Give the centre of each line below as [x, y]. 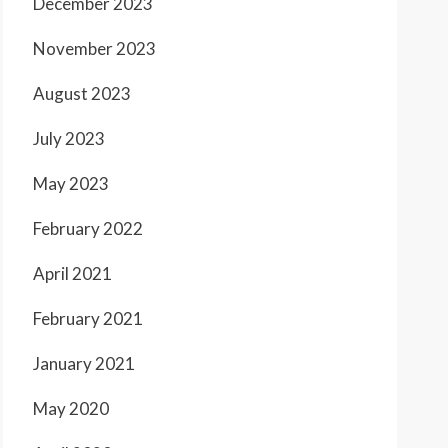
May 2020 [71, 409]
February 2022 [88, 229]
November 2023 [94, 49]
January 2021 [84, 364]
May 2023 [71, 184]
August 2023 [82, 94]
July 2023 [69, 139]
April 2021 [72, 274]
